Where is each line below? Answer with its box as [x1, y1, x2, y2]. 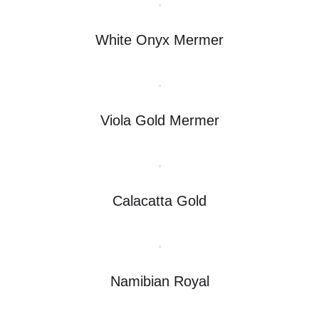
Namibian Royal [110, 273, 209, 289]
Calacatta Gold [113, 192, 206, 209]
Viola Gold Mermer [100, 112, 219, 128]
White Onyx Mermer [95, 31, 224, 48]
